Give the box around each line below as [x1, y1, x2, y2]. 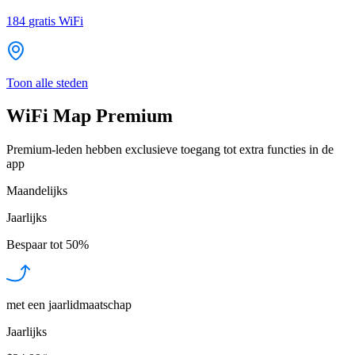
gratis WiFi [29, 13, 83, 28]
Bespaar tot [6, 238, 63, 252]
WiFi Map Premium [6, 105, 173, 127]
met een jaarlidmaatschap [6, 298, 132, 312]
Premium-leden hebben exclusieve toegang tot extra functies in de [6, 143, 334, 157]
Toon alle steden [6, 75, 88, 90]
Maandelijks [6, 184, 67, 198]
